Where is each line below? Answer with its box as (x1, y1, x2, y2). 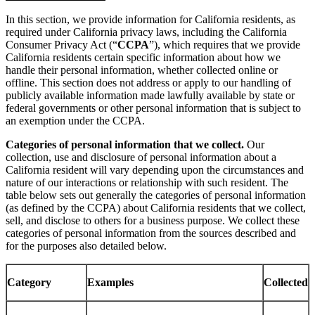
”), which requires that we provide (149, 39, 300, 51)
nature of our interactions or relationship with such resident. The (6, 176, 288, 189)
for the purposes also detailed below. (6, 240, 167, 252)
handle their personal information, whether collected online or (6, 64, 278, 77)
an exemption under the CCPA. (6, 115, 145, 127)
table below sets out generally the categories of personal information (6, 189, 306, 202)
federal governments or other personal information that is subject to (6, 102, 301, 115)
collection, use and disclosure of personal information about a (6, 151, 276, 164)
